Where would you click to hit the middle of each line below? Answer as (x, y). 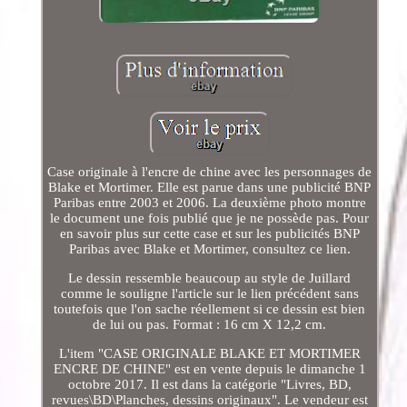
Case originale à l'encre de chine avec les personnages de (210, 172)
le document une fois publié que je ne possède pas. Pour (210, 218)
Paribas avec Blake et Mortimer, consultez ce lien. (209, 249)
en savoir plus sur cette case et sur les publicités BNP (209, 234)
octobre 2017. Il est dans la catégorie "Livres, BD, (209, 385)
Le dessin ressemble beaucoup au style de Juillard (210, 278)
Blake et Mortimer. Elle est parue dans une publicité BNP (210, 188)
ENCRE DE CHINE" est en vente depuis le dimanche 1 (209, 369)
